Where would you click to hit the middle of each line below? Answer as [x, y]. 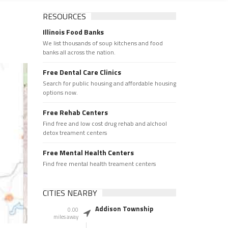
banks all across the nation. [79, 52]
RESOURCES [64, 16]
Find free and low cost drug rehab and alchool [105, 123]
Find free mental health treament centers [99, 164]
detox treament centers [75, 133]
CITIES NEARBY [70, 193]
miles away [66, 217]
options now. [60, 92]
